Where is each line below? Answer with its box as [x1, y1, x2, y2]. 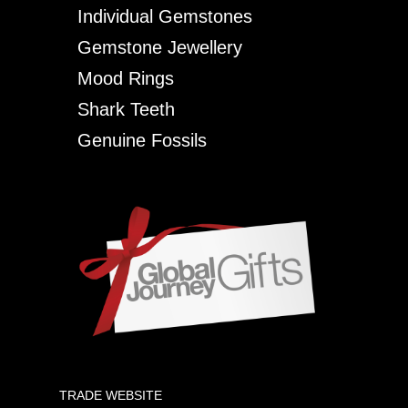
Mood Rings [76, 67, 174, 88]
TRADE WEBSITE [58, 387, 162, 403]
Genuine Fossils [76, 129, 207, 150]
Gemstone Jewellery [76, 36, 242, 57]
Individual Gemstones [76, 5, 252, 26]
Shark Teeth [76, 98, 175, 119]
